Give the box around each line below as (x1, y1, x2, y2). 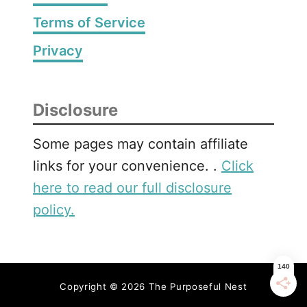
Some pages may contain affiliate (33, 135, 248, 152)
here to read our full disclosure (33, 179, 232, 196)
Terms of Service (33, 14, 145, 31)
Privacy (33, 42, 83, 59)
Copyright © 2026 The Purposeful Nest (60, 280, 247, 292)
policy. (33, 201, 75, 218)
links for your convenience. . (33, 157, 221, 174)
